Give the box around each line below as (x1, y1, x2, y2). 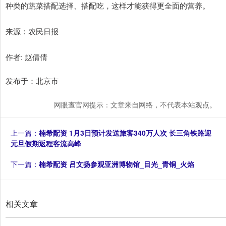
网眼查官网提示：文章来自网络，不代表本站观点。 (54, 99, 216, 110)
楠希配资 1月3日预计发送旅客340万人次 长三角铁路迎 (39, 128, 211, 138)
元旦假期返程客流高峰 (11, 138, 81, 149)
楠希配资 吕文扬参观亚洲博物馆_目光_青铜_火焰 (39, 159, 194, 169)
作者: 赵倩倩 (6, 51, 47, 63)
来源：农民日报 (6, 26, 59, 37)
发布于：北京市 (6, 75, 59, 86)
